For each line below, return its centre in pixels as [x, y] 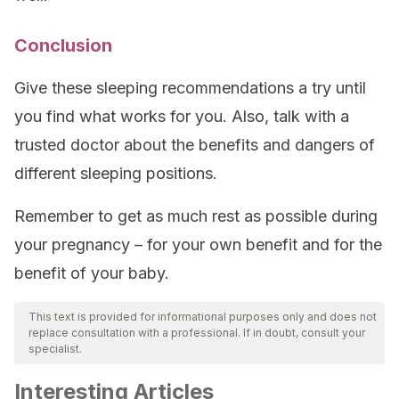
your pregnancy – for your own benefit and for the [198, 244]
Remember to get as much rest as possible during [196, 216]
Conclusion [63, 45]
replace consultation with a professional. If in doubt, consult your [197, 333]
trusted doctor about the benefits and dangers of [195, 145]
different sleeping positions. [116, 173]
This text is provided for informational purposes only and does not [203, 317]
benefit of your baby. [92, 273]
